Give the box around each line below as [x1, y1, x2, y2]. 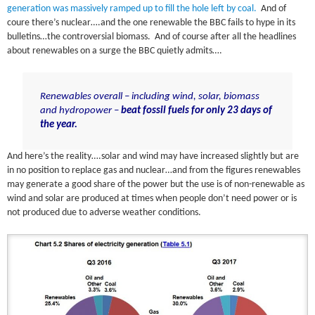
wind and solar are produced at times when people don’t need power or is [7, 194, 297, 204]
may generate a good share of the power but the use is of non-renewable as [7, 180, 305, 190]
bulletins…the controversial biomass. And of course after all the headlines [7, 32, 297, 41]
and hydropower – [39, 105, 121, 117]
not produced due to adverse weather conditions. [7, 208, 202, 218]
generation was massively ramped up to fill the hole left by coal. [7, 4, 257, 13]
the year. [39, 120, 77, 131]
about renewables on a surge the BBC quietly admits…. [7, 46, 223, 56]
